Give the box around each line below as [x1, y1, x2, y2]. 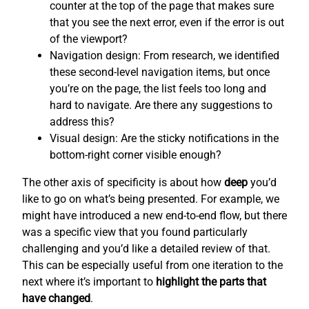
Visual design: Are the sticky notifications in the [50, 131, 279, 145]
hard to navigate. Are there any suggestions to [50, 98, 272, 112]
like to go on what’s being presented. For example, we [22, 192, 279, 206]
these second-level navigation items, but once [50, 65, 270, 79]
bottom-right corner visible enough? [50, 148, 221, 161]
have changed [22, 291, 90, 305]
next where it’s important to [22, 275, 156, 288]
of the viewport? [50, 32, 130, 46]
